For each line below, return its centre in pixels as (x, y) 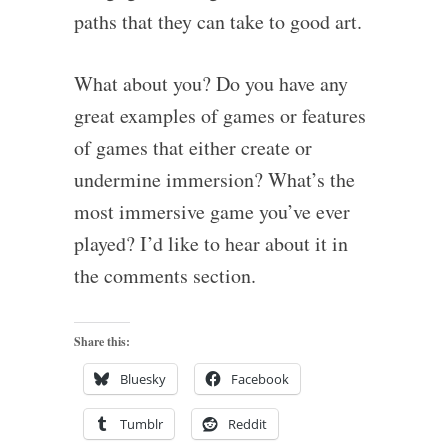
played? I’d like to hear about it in (210, 243)
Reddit (247, 423)
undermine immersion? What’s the (214, 179)
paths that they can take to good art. (217, 21)
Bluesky (142, 378)
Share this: (101, 341)
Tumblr (141, 423)
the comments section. (164, 275)
